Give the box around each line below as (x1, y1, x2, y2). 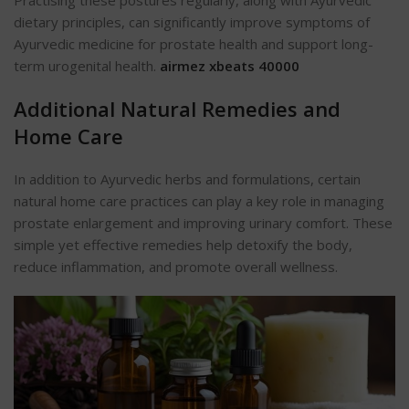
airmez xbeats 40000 (160, 56, 299, 75)
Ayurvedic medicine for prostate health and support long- (14, 34, 373, 53)
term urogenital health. (14, 56, 160, 75)
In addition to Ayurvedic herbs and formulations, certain (14, 169, 361, 188)
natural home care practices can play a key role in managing (14, 191, 384, 210)
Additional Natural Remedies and (14, 94, 341, 122)
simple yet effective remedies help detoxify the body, (14, 235, 352, 254)
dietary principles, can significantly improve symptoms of (14, 12, 370, 31)
